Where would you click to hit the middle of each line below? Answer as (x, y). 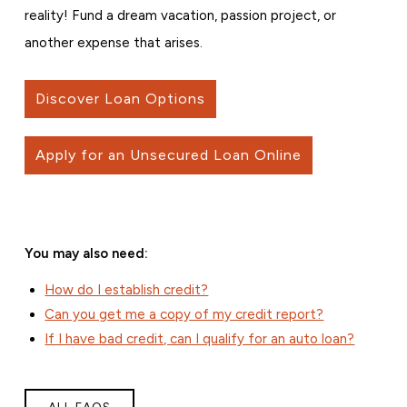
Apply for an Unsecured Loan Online (168, 155)
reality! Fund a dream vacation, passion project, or (180, 16)
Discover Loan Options (120, 99)
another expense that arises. (113, 43)
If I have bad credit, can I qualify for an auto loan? (200, 339)
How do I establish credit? (127, 290)
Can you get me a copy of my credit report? (184, 315)
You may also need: (86, 254)
